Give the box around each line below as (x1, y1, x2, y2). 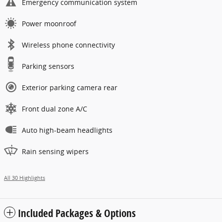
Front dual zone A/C (22, 104, 87, 114)
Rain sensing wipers (22, 147, 89, 157)
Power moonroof (22, 19, 76, 29)
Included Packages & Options (18, 206, 136, 221)
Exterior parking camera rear (22, 83, 117, 93)
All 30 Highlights (4, 174, 45, 182)
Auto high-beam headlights (22, 125, 112, 135)
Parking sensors (22, 61, 74, 71)
